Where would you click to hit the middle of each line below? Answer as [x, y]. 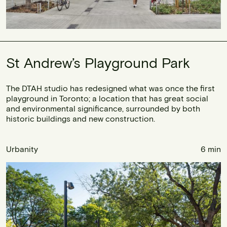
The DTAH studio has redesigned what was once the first [110, 88]
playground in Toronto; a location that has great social [107, 98]
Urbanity [22, 149]
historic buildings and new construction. [81, 119]
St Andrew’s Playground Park [98, 63]
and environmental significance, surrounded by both [103, 108]
